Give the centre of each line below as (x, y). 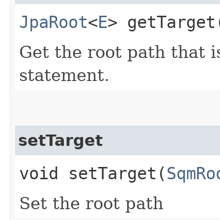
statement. (64, 75)
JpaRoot (54, 22)
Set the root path (91, 203)
